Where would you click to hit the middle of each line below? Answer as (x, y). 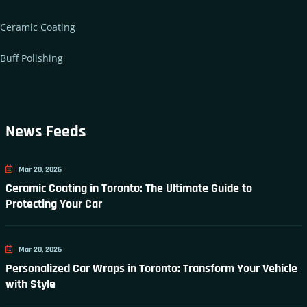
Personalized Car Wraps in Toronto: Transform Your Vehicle (152, 268)
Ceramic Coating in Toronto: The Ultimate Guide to (129, 188)
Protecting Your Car (54, 204)
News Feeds (46, 131)
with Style (31, 284)
